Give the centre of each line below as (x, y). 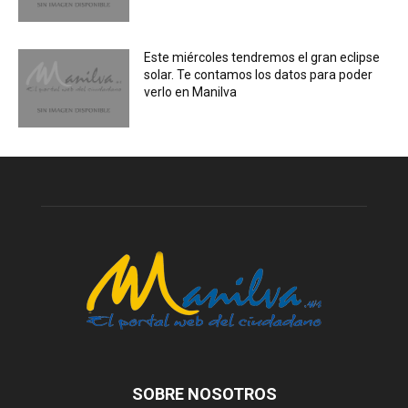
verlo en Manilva (191, 92)
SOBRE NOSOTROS (204, 393)
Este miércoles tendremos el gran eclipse (262, 57)
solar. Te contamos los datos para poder (259, 74)
